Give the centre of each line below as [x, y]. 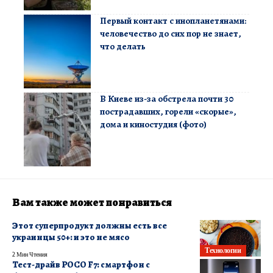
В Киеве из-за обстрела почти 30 [167, 98]
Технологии [223, 250]
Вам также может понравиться [92, 202]
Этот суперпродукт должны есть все [90, 225]
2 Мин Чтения [30, 254]
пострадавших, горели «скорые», [168, 111]
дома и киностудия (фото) [153, 124]
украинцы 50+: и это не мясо [71, 237]
